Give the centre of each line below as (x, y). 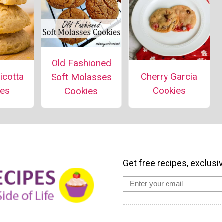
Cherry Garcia (169, 77)
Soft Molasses (81, 77)
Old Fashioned (81, 63)
